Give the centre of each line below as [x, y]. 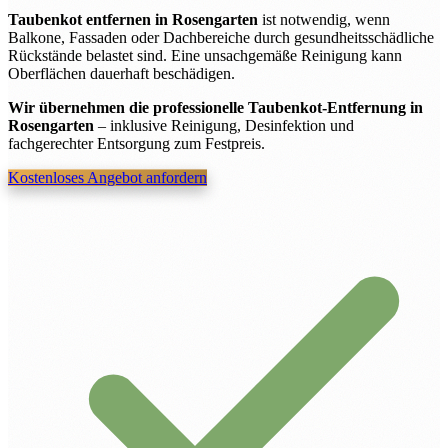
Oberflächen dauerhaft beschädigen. [121, 74]
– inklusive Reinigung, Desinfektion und [224, 126]
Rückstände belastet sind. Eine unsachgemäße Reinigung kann [205, 56]
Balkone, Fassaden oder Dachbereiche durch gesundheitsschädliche [221, 38]
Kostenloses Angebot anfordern [107, 178]
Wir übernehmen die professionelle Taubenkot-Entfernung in [215, 108]
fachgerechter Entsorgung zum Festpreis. [136, 144]
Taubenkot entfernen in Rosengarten [133, 20]
